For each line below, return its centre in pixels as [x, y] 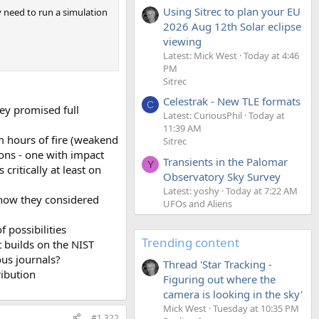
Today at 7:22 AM [262, 190]
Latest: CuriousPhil [203, 116]
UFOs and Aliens [198, 203]
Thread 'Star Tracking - [218, 264]
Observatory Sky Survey [222, 176]
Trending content [190, 242]
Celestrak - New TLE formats [232, 101]
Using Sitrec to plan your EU [232, 11]
